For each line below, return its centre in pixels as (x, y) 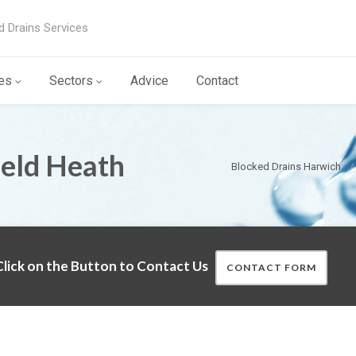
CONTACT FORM (271, 267)
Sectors (71, 81)
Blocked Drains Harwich (286, 166)
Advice (149, 81)
